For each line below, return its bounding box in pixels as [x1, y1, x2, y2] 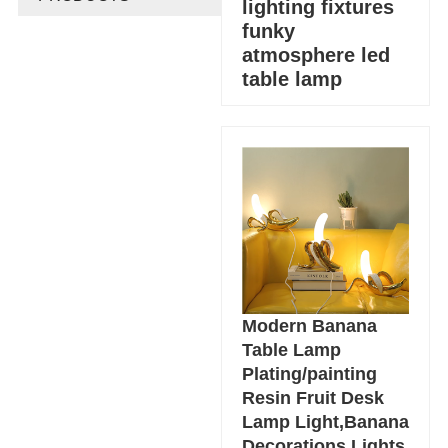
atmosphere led [242, 44, 391, 67]
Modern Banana [242, 316, 378, 337]
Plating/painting [242, 364, 378, 385]
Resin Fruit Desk [242, 388, 385, 409]
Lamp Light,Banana [242, 412, 410, 433]
